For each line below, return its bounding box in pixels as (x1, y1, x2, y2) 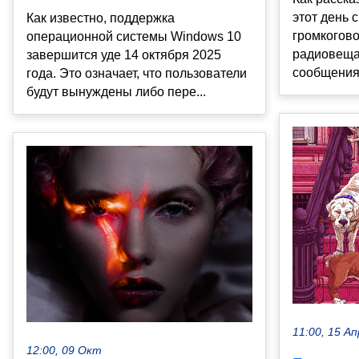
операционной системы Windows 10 (26, 29, 241, 43)
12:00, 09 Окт (26, 345, 102, 357)
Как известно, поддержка (26, 10, 175, 25)
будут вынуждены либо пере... (26, 84, 206, 99)
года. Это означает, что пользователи (26, 66, 247, 80)
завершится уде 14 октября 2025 (26, 47, 221, 62)
